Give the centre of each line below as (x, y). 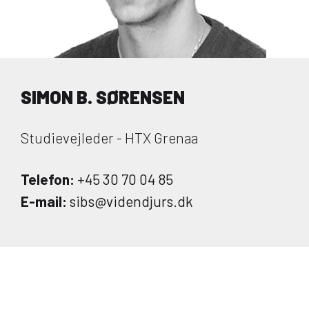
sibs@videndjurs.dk (130, 201)
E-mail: (44, 201)
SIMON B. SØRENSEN (103, 97)
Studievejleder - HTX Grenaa (109, 138)
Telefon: (48, 179)
